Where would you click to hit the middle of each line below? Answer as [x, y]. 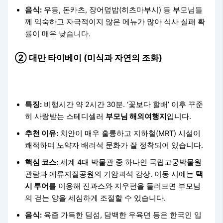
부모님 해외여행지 [136, 116]
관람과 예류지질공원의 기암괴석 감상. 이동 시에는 [111, 174]
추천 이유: [42, 133]
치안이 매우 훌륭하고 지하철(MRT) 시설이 [130, 133]
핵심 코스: [42, 162]
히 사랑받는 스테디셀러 [65, 116]
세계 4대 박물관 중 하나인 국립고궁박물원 [130, 162]
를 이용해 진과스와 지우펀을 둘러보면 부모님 [125, 186]
